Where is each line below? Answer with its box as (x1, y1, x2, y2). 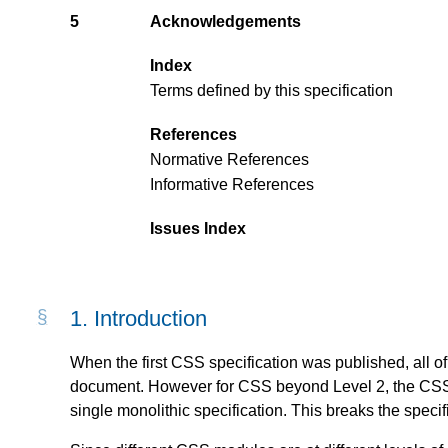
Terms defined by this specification (150, 82, 393, 100)
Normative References (150, 151, 309, 168)
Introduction (94, 305, 207, 331)
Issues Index (150, 219, 246, 237)
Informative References (150, 175, 314, 193)
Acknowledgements (150, 13, 301, 31)
